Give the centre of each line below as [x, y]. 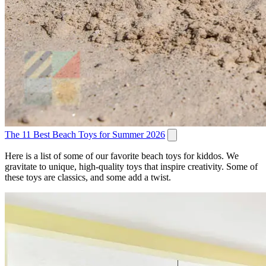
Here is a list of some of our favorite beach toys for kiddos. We [122, 156]
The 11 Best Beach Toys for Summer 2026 [85, 135]
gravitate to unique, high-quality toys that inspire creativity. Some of [131, 167]
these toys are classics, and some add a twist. [88, 178]
